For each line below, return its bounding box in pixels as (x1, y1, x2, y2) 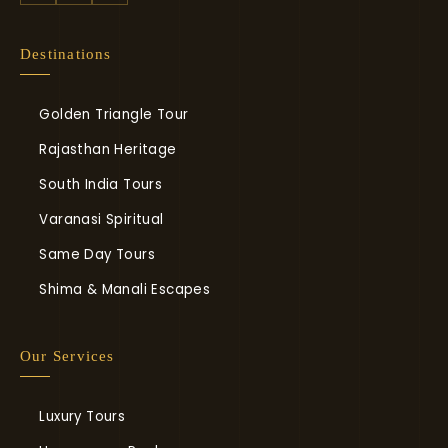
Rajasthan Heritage (39, 140, 177, 159)
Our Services (20, 347, 115, 364)
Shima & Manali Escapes (39, 280, 211, 299)
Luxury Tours (39, 407, 126, 426)
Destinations (20, 45, 112, 62)
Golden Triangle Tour (39, 105, 189, 124)
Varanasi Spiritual (39, 210, 164, 229)
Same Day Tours (39, 245, 155, 264)
